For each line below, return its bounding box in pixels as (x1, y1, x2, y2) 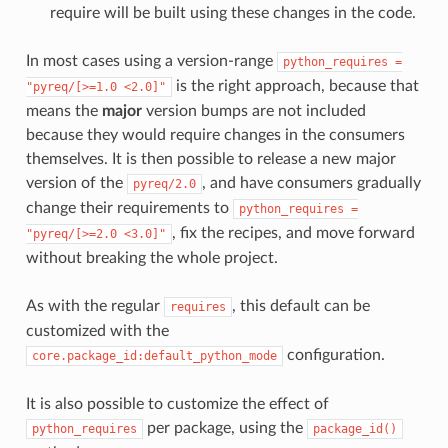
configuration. (282, 347, 385, 364)
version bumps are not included (141, 103, 366, 120)
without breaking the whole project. (25, 250, 278, 267)
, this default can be (231, 298, 370, 315)
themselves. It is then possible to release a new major (25, 151, 396, 168)
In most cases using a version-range (25, 53, 277, 70)
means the (25, 103, 102, 120)
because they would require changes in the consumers (25, 127, 405, 144)
